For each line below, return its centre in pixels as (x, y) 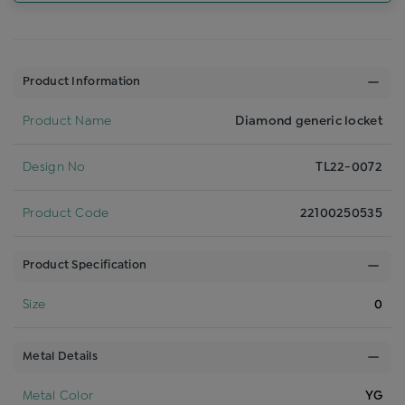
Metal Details (60, 357)
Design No (54, 167)
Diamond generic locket (309, 121)
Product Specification (85, 265)
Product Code (66, 213)
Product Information (82, 82)
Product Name (67, 121)
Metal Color (58, 396)
